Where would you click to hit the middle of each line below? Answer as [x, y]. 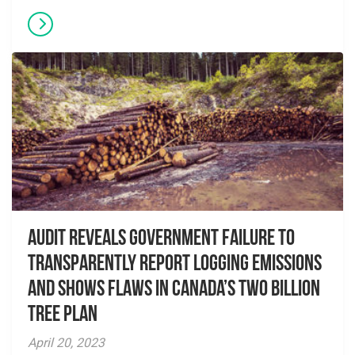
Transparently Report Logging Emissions [175, 265]
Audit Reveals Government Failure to [161, 239]
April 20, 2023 [66, 343]
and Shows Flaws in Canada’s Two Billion [174, 290]
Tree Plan [63, 315]
